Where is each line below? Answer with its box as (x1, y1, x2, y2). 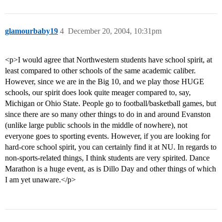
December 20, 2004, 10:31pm (68, 27, 162, 36)
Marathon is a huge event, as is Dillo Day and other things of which (5, 165, 216, 173)
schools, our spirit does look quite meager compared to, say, (5, 88, 191, 97)
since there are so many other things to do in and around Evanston (5, 110, 211, 119)
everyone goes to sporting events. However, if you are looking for (5, 132, 210, 141)
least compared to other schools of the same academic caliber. (5, 66, 196, 75)
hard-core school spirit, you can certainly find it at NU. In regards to (5, 143, 217, 152)
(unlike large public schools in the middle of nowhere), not (5, 121, 187, 130)
